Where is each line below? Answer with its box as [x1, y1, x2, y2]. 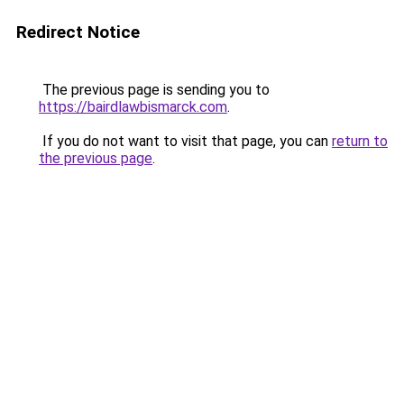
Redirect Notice [16, 22, 140, 42]
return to [332, 133, 388, 150]
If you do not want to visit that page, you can [39, 133, 332, 150]
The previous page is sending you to [39, 81, 270, 98]
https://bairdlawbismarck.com [39, 98, 227, 115]
